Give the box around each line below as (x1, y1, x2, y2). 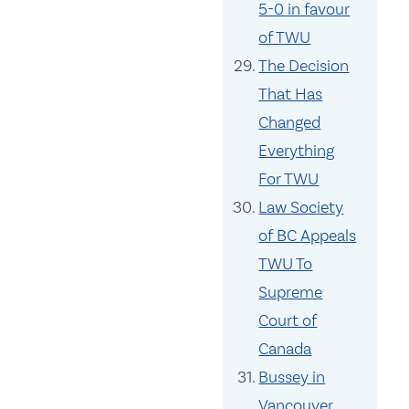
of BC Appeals (258, 225, 357, 246)
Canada (258, 339, 312, 360)
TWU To (258, 254, 313, 275)
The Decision (258, 56, 350, 77)
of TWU (258, 27, 311, 48)
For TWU (258, 169, 320, 190)
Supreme (258, 282, 323, 303)
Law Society (258, 197, 344, 218)
